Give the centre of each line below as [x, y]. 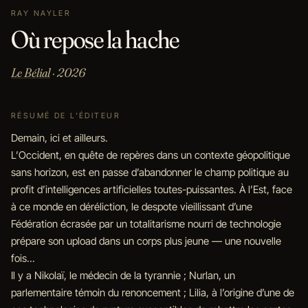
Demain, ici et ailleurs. [59, 138]
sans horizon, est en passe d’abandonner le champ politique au [150, 172]
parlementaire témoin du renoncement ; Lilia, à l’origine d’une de [153, 293]
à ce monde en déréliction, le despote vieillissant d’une [132, 207]
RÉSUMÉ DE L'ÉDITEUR [66, 115]
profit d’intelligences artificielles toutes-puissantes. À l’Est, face [152, 189]
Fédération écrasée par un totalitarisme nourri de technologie [146, 224]
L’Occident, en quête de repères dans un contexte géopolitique [151, 155]
